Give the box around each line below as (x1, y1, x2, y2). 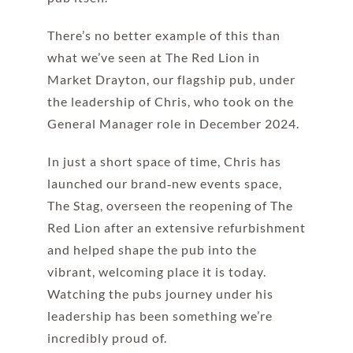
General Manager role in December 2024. (46, 116, 299, 132)
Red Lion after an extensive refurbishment (46, 220, 306, 236)
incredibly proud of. (46, 330, 167, 346)
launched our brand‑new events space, (46, 176, 282, 191)
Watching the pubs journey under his (46, 286, 273, 302)
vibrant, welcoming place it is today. (46, 264, 266, 280)
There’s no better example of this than (46, 28, 281, 43)
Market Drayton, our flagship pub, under (46, 72, 295, 87)
